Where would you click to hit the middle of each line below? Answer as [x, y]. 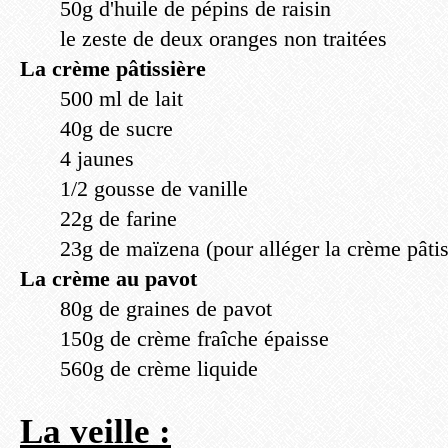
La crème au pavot [108, 278]
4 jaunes [97, 158]
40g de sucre [116, 128]
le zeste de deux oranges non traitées [223, 38]
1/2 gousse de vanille [154, 188]
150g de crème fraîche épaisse [194, 338]
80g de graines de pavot [166, 308]
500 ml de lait [121, 98]
